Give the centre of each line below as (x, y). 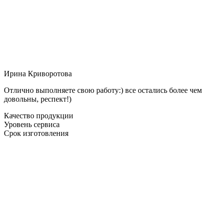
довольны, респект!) (38, 99)
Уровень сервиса (32, 124)
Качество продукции (39, 115)
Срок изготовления (36, 133)
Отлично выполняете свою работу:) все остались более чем (103, 90)
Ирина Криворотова (38, 73)
